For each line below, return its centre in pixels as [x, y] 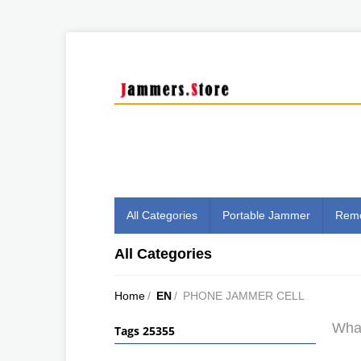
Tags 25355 [145, 330]
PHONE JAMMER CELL [244, 295]
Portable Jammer [266, 215]
